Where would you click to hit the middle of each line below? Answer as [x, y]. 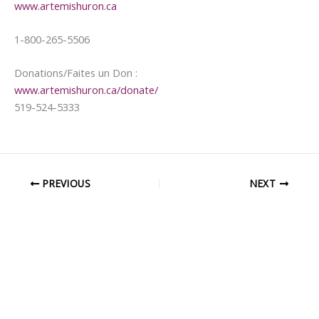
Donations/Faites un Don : [76, 73]
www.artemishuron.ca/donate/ [86, 90]
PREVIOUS [65, 183]
